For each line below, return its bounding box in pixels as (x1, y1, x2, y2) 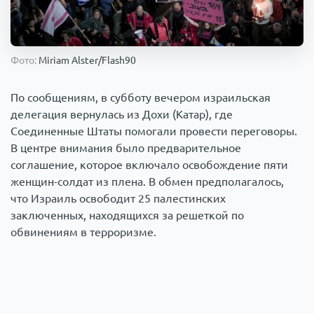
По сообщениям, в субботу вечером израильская (11, 91, 271, 104)
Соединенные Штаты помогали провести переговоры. (11, 125, 297, 138)
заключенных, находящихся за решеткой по (11, 209, 244, 222)
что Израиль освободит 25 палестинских (11, 192, 226, 205)
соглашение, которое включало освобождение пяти (11, 158, 288, 172)
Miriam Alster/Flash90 (39, 55, 136, 67)
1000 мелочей (197, 11, 264, 22)
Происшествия (48, 11, 119, 22)
